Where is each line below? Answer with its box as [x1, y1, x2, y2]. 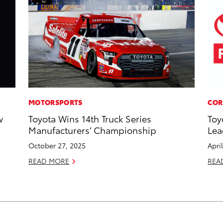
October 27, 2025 [28, 140, 86, 151]
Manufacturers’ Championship [28, 123, 157, 136]
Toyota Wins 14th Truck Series [28, 112, 152, 125]
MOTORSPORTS [28, 97, 83, 108]
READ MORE [28, 156, 70, 166]
